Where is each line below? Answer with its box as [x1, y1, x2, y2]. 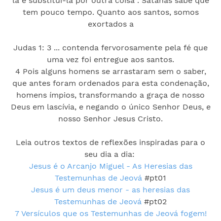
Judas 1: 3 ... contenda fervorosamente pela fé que [13, 42, 208, 52]
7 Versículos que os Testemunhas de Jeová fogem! [14, 208, 207, 218]
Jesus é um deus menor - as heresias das [31, 184, 190, 194]
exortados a [87, 19, 134, 29]
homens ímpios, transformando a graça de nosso [16, 90, 205, 100]
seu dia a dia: [84, 149, 137, 159]
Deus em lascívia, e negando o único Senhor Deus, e [10, 102, 211, 111]
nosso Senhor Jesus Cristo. [58, 113, 163, 123]
